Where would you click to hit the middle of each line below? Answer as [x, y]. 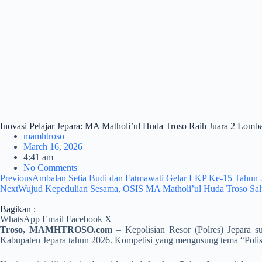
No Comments [50, 168]
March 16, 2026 [53, 146]
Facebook [84, 219]
